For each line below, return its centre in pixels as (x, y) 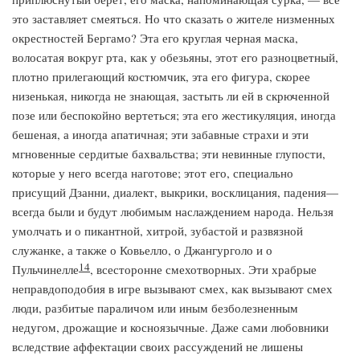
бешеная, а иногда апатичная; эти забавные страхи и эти (160, 134)
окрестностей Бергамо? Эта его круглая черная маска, (155, 38)
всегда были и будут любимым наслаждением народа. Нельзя (173, 211)
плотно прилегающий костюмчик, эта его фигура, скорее (161, 76)
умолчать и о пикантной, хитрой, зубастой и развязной (157, 231)
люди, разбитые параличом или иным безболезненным (155, 308)
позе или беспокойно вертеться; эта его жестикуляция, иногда (174, 115)
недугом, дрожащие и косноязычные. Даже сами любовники (170, 327)
